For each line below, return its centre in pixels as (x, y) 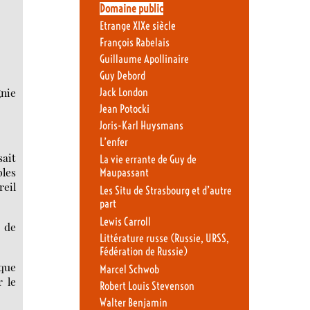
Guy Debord (122, 75)
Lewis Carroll (125, 221)
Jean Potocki (124, 109)
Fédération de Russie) (143, 252)
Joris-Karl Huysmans (141, 126)
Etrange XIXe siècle (137, 26)
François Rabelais (134, 42)
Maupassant (124, 173)
